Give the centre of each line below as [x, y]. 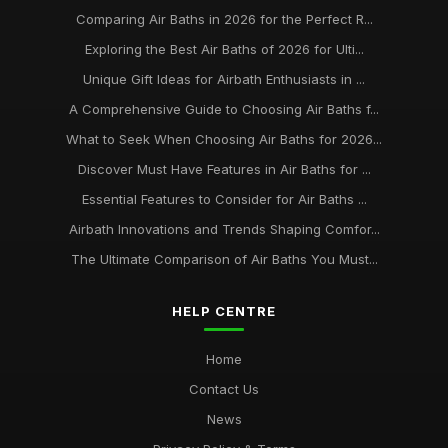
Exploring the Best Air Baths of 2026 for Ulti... [224, 49]
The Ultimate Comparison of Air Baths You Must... [224, 259]
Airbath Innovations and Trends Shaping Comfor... [224, 229]
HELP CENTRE [224, 311]
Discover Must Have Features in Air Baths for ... [224, 169]
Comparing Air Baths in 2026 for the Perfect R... [224, 19]
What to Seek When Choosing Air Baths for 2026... [224, 139]
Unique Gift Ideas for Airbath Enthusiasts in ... [224, 79]
